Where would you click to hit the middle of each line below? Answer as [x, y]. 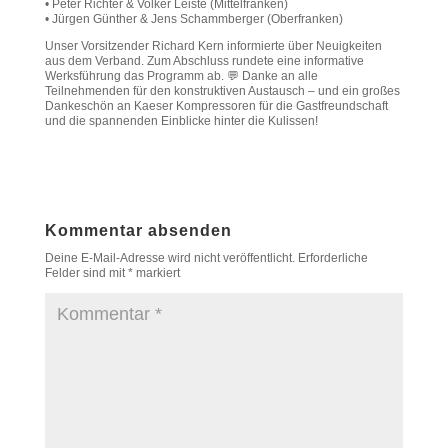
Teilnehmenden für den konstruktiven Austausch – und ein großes [222, 90]
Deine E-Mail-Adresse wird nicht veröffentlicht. [169, 257]
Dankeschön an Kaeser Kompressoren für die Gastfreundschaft [216, 105]
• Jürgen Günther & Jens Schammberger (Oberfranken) [193, 18]
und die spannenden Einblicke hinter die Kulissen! [181, 120]
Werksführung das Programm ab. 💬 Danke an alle [181, 75]
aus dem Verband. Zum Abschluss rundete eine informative [204, 60]
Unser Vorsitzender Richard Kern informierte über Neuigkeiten [213, 45]
